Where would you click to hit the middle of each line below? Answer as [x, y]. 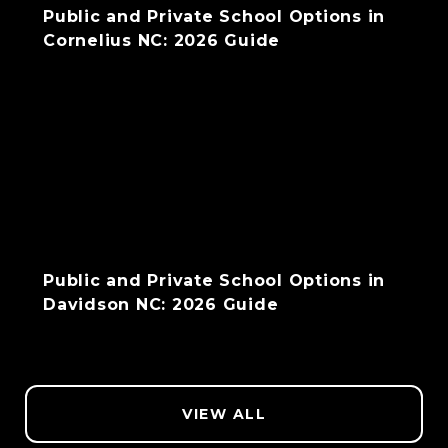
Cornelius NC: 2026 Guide [161, 40]
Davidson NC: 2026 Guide [161, 304]
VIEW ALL [224, 414]
